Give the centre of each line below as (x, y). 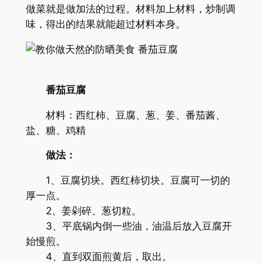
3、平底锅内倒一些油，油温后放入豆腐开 (129, 226)
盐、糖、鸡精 (55, 130)
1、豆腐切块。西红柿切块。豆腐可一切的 (128, 181)
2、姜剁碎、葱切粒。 (83, 211)
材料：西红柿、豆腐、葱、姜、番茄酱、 (125, 115)
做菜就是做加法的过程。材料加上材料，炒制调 (130, 9)
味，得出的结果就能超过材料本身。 (105, 24)
